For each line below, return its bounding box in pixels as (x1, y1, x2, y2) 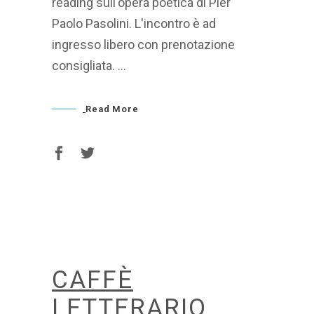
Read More (85, 103, 139, 114)
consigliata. (52, 57, 118, 73)
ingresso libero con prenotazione (52, 36, 235, 52)
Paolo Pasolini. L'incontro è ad (52, 15, 216, 31)
